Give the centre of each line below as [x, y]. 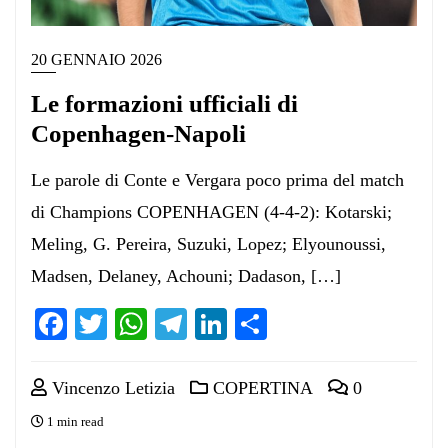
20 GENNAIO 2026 [96, 59]
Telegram [247, 323]
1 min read [74, 421]
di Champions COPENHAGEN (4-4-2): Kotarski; [211, 211]
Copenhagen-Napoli [138, 133]
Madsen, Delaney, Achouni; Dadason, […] [186, 275]
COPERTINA [260, 387]
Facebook [129, 323]
